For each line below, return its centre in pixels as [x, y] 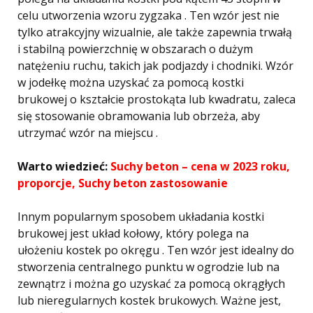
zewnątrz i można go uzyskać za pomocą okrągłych [151, 284]
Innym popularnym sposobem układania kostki [141, 217]
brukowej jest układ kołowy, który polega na [133, 233]
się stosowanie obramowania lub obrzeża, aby [139, 116]
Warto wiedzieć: [64, 166]
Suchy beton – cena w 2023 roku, [200, 166]
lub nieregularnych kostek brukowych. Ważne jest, [149, 300]
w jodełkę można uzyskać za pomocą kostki [131, 82]
